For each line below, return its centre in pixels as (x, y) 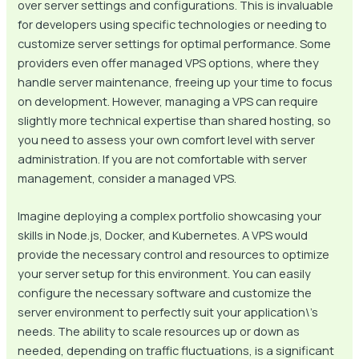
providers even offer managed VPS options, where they (169, 62)
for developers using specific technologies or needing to (173, 24)
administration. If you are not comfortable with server (163, 158)
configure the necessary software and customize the (165, 293)
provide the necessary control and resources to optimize (174, 254)
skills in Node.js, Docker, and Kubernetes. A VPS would (163, 235)
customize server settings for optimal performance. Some (175, 43)
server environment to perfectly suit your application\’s (168, 312)
